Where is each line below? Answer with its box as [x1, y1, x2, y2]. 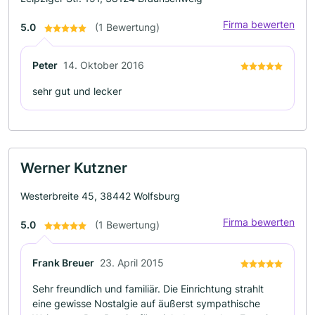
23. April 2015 [100, 257, 164, 269]
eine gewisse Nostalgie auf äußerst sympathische [32, 297, 260, 309]
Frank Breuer [32, 257, 94, 269]
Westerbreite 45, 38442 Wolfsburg [20, 190, 180, 202]
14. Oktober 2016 [63, 59, 144, 71]
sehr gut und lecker [32, 85, 122, 97]
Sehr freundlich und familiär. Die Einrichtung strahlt [32, 283, 264, 295]
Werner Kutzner [20, 160, 127, 176]
